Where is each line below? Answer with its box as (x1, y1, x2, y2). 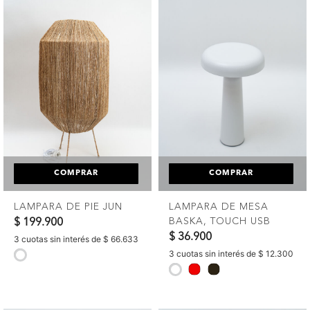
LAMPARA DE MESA (169, 201, 268, 212)
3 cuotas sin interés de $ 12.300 (169, 248, 293, 259)
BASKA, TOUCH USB (169, 216, 271, 226)
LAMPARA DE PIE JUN (14, 201, 122, 212)
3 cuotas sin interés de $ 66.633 (14, 234, 138, 245)
